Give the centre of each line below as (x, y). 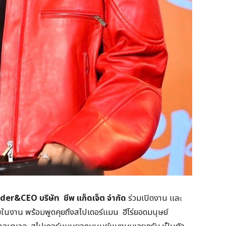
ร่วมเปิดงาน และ (155, 198)
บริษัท (51, 198)
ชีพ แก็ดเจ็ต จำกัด (96, 198)
